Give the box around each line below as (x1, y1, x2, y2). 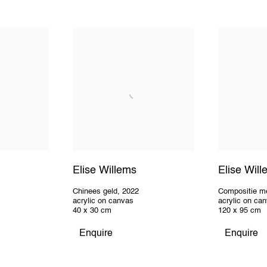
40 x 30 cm (72, 207, 111, 215)
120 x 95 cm (218, 207, 262, 215)
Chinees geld (72, 188, 117, 196)
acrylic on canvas (72, 197, 133, 206)
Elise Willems (72, 165, 136, 176)
